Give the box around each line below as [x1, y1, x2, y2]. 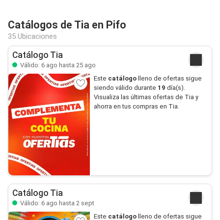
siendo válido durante [93, 84, 158, 91]
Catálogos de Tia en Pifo [8, 19, 126, 31]
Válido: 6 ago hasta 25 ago [19, 61, 96, 69]
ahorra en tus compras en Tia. [93, 103, 179, 110]
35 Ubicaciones [8, 32, 57, 41]
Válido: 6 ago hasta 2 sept [19, 199, 94, 207]
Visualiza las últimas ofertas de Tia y [93, 93, 198, 101]
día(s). [165, 84, 185, 91]
